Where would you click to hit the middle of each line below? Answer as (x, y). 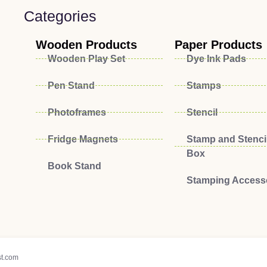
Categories (60, 16)
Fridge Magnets (83, 139)
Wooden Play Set (87, 58)
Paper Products (218, 44)
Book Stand (75, 166)
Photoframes (77, 112)
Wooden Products (87, 44)
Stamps (204, 85)
